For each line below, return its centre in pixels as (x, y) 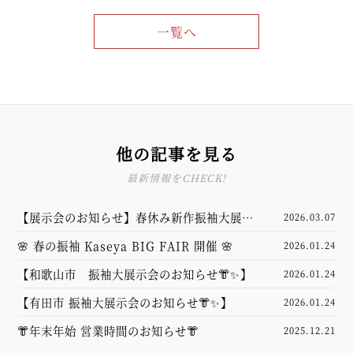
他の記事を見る (176, 153)
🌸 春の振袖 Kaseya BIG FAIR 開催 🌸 (126, 245)
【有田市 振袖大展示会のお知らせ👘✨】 (125, 302)
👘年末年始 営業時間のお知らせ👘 (108, 330)
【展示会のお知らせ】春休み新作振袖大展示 (136, 217)
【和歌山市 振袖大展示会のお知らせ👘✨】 (135, 273)
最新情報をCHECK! (176, 177)
